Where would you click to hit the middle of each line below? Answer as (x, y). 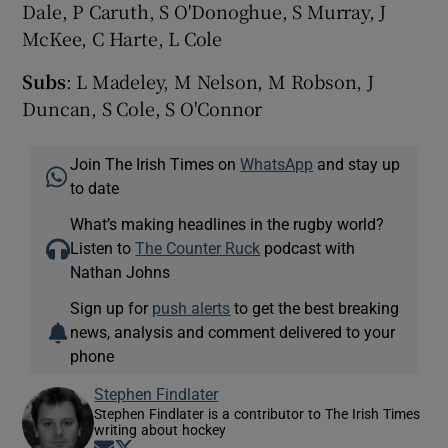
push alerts (191, 307)
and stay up (357, 163)
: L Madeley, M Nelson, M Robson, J (219, 80)
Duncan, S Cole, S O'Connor (142, 107)
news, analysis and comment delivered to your (233, 331)
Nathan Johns (120, 271)
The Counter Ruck (198, 247)
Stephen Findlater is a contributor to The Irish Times (257, 413)
